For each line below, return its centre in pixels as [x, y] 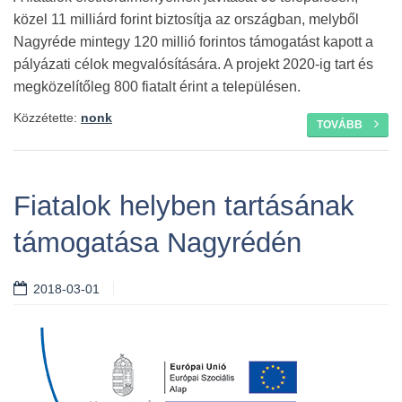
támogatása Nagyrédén [157, 243]
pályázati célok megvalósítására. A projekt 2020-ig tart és [193, 65]
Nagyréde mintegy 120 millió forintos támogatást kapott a [193, 42]
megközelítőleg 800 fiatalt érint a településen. [157, 87]
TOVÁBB [341, 125]
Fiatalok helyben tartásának [184, 206]
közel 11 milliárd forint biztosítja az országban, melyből [186, 20]
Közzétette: [47, 118]
